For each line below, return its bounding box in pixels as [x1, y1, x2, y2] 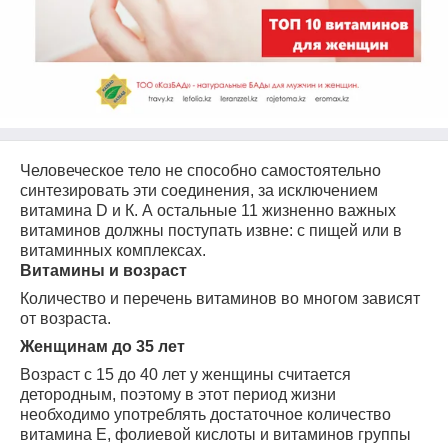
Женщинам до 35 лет [20, 338, 185, 355]
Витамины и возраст [20, 262, 187, 279]
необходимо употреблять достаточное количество [20, 406, 391, 423]
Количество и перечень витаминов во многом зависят [20, 290, 420, 307]
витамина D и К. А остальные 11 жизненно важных [20, 202, 396, 219]
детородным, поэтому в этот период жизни [20, 386, 336, 403]
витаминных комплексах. [20, 242, 206, 259]
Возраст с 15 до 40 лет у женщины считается [20, 366, 351, 383]
